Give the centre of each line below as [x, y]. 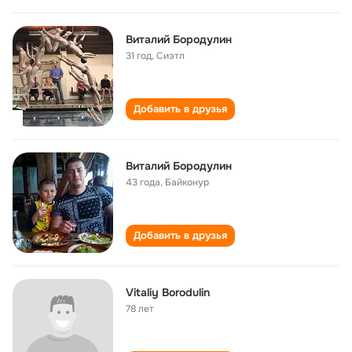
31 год [139, 56]
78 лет [140, 309]
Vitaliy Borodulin [168, 292]
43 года [143, 182]
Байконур [187, 182]
